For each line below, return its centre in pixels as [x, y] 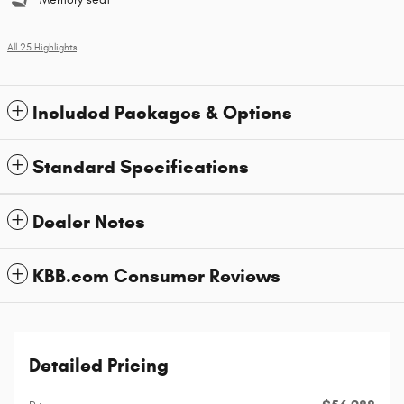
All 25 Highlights [42, 48]
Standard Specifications [141, 167]
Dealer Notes [89, 222]
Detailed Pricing [99, 365]
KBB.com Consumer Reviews [156, 276]
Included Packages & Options [162, 113]
